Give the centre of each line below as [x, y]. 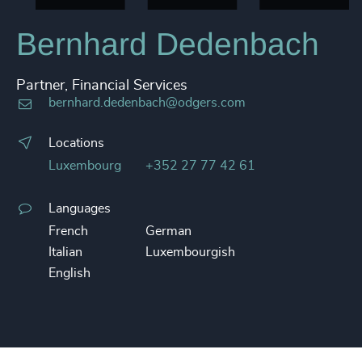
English [69, 273]
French [68, 231]
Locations [76, 143]
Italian [65, 252]
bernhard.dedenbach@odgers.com [147, 103]
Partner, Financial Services [102, 86]
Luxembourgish [190, 252]
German [168, 231]
